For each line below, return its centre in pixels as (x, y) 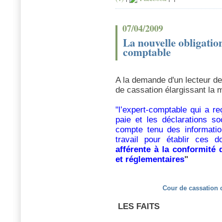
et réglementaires (150, 160)
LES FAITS (138, 207)
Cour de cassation (190, 188)
